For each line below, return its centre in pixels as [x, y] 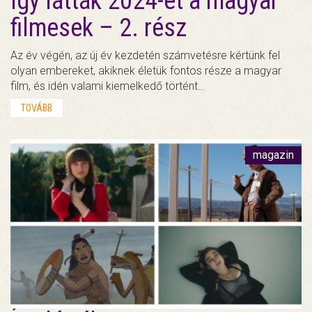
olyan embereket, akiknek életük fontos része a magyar [146, 71]
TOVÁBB [37, 108]
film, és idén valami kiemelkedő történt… [108, 86]
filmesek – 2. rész [99, 28]
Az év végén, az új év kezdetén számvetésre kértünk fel [145, 56]
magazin [273, 155]
